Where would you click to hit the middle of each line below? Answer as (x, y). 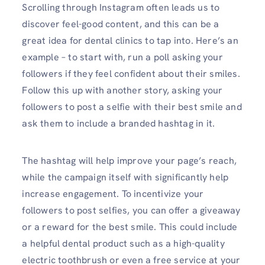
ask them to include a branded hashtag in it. (120, 123)
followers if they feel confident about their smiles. (131, 73)
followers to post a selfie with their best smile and (132, 106)
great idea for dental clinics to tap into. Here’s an (130, 40)
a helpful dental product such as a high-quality (123, 243)
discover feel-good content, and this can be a (121, 24)
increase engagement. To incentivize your (113, 193)
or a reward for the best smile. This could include (130, 227)
